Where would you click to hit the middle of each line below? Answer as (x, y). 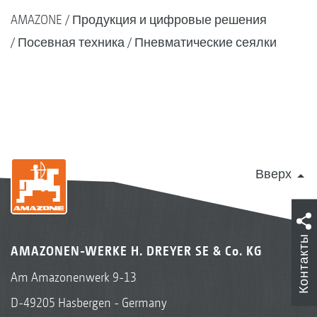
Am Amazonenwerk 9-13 (74, 277)
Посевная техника (71, 42)
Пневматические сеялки (206, 42)
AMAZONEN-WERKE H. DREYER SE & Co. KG (136, 250)
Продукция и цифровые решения (169, 19)
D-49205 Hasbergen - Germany (89, 302)
